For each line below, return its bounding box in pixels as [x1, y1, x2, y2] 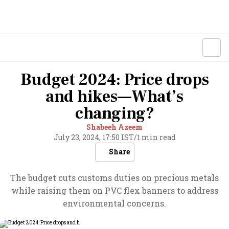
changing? [75, 103, 154, 124]
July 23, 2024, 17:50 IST [53, 132, 134, 142]
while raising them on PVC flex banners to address [11, 185, 218, 196]
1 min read [136, 132, 176, 142]
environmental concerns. [63, 198, 166, 209]
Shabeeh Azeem [86, 122, 143, 132]
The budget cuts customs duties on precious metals [10, 172, 219, 183]
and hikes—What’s [45, 86, 184, 107]
